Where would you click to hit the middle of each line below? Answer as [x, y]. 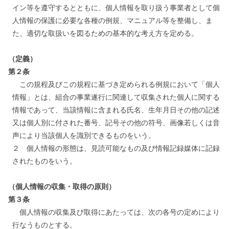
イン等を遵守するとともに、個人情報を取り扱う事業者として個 [116, 7]
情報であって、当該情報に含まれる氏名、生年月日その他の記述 [116, 110]
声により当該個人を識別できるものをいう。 [84, 135]
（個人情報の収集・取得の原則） [62, 186]
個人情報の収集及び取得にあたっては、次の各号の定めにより [116, 212]
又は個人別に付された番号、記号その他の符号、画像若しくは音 [116, 122]
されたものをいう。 [44, 161]
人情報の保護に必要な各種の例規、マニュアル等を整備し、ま [112, 20]
